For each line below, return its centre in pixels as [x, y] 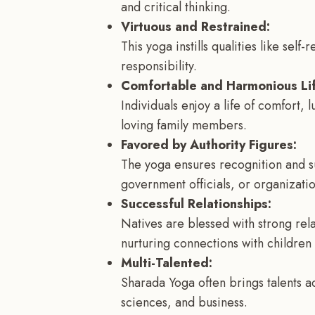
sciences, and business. [184, 302]
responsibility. [159, 66]
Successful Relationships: [196, 204]
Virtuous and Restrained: [195, 26]
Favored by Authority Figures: [209, 144]
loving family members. [184, 125]
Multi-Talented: [167, 263]
